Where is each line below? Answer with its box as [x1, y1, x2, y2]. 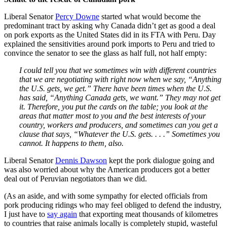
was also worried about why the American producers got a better [4, 165, 210, 174]
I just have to [4, 209, 47, 218]
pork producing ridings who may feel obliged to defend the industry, [4, 200, 221, 209]
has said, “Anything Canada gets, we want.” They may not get [19, 93, 220, 102]
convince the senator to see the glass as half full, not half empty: [4, 48, 207, 57]
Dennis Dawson [55, 156, 107, 165]
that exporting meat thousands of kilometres [77, 209, 218, 218]
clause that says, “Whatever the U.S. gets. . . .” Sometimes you [19, 129, 220, 138]
